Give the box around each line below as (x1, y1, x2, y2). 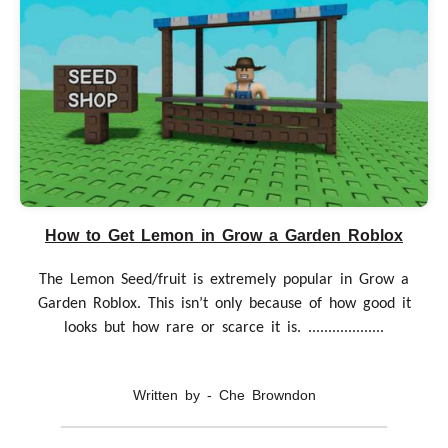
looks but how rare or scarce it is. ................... (64, 319, 384, 336)
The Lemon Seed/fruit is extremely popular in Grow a (39, 271, 409, 288)
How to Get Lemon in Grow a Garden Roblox (45, 226, 403, 244)
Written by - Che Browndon (132, 386, 316, 403)
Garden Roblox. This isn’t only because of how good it (37, 295, 411, 312)
